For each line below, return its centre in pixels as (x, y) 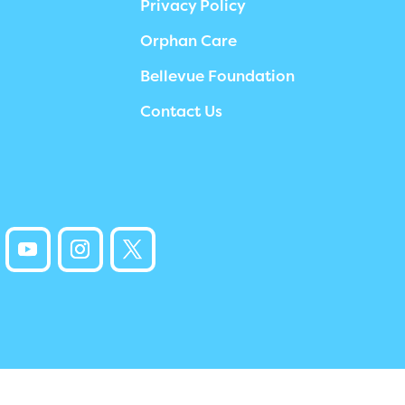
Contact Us (181, 111)
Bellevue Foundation (217, 76)
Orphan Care (188, 41)
